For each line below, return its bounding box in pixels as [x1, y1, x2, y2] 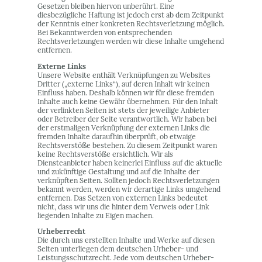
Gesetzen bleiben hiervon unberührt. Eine [37, 2, 174, 11]
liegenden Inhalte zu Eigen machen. [37, 211, 154, 220]
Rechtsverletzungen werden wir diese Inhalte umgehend [37, 37, 224, 46]
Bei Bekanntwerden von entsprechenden [37, 28, 172, 37]
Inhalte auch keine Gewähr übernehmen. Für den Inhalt [37, 96, 218, 106]
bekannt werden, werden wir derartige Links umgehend [37, 184, 220, 194]
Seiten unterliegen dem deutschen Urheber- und [37, 244, 198, 253]
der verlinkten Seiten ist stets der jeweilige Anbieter [37, 105, 209, 115]
